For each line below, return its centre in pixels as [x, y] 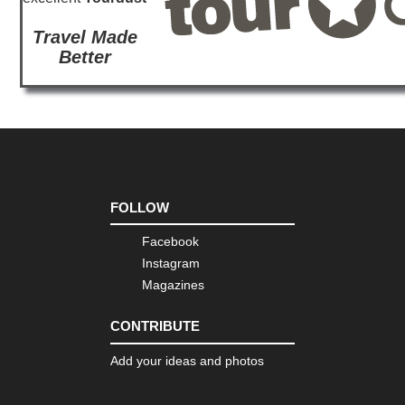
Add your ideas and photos [187, 360]
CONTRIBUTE [155, 326]
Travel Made [85, 37]
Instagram [171, 264]
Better [85, 57]
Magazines [173, 285]
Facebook [170, 242]
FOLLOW [140, 207]
